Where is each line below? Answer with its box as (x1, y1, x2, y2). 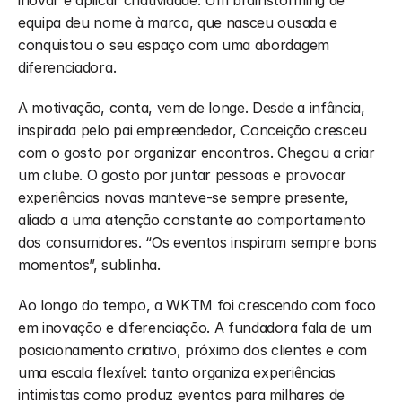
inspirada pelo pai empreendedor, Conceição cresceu (18, 121, 367, 139)
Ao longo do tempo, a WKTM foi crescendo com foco (18, 296, 376, 314)
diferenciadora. (18, 58, 117, 76)
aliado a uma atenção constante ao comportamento (18, 211, 366, 229)
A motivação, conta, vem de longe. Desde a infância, (18, 99, 365, 117)
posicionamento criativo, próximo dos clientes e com (18, 341, 367, 359)
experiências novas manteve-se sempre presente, (18, 188, 349, 206)
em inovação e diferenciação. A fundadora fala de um (18, 319, 371, 336)
